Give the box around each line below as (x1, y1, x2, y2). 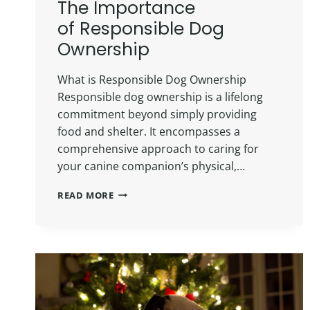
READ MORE (57, 188, 114, 201)
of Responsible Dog (57, 16, 224, 41)
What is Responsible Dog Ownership (57, 71, 246, 87)
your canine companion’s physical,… (57, 158, 245, 174)
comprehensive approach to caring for (57, 140, 259, 156)
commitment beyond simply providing (57, 106, 257, 122)
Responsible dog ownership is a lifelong (57, 89, 263, 104)
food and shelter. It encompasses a (57, 123, 240, 139)
